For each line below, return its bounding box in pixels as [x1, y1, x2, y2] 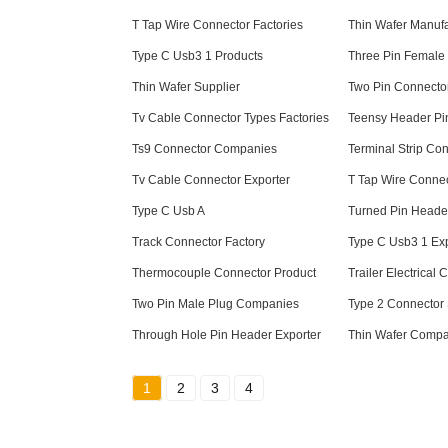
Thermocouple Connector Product [132, 265, 316, 280]
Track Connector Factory [132, 234, 265, 249]
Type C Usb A [132, 203, 205, 218]
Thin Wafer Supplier [132, 79, 240, 94]
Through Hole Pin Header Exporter [132, 327, 321, 342]
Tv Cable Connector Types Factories [132, 110, 329, 125]
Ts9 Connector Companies [132, 141, 277, 156]
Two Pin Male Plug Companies [132, 296, 299, 311]
